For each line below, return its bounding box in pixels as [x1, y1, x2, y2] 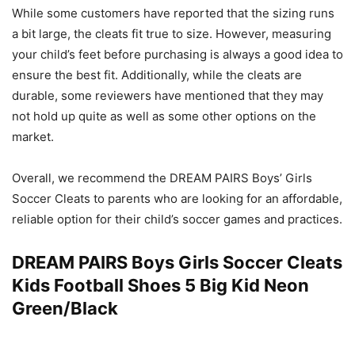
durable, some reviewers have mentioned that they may [12, 88, 323, 104]
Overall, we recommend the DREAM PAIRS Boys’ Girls [12, 170, 312, 186]
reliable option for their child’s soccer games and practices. [12, 212, 342, 227]
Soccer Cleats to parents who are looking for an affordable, [12, 191, 342, 207]
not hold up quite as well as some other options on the [12, 109, 316, 124]
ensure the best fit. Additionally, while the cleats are [12, 67, 302, 83]
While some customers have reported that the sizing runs [12, 6, 334, 21]
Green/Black [12, 298, 118, 319]
